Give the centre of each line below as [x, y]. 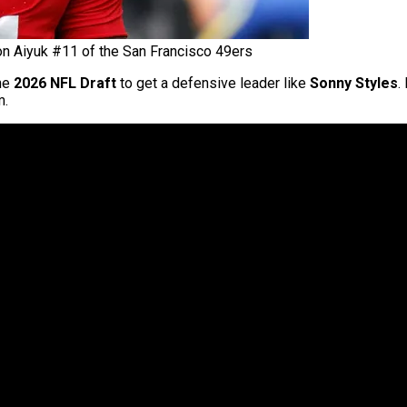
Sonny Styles [354, 84]
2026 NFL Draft [65, 84]
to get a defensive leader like [213, 84]
